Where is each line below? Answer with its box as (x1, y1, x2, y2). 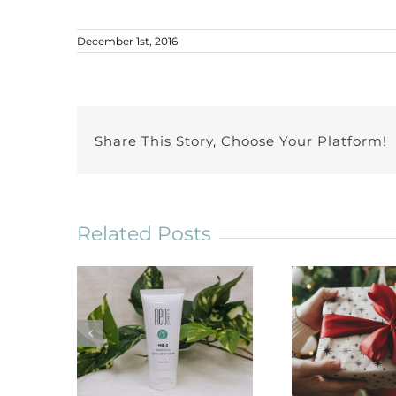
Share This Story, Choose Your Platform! (95, 132, 387, 149)
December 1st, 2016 (77, 34, 178, 48)
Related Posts (77, 221, 211, 246)
